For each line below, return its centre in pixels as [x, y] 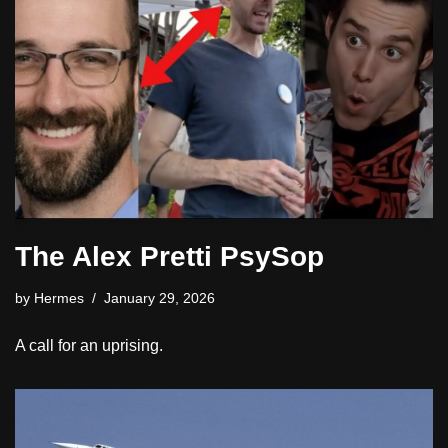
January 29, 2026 [159, 298]
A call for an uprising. [89, 346]
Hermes [59, 298]
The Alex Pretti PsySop [169, 257]
